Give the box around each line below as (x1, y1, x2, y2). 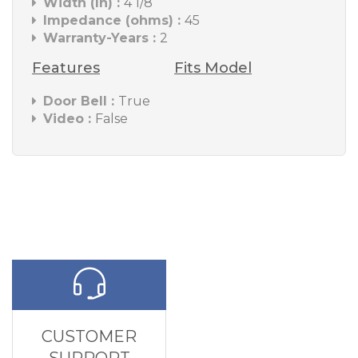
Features (32, 59, 100, 77)
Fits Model (174, 59, 252, 77)
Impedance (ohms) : (43, 13, 185, 28)
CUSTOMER (42, 327, 137, 346)
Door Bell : (43, 93, 118, 109)
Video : (43, 111, 95, 126)
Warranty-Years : (43, 30, 160, 46)
